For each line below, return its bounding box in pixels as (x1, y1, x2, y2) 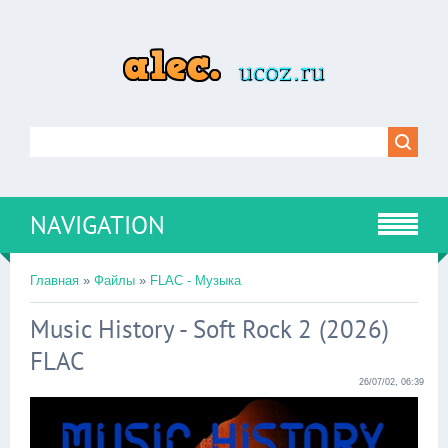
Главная (30, 273, 79, 288)
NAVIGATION (30, 209, 165, 241)
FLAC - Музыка (150, 273, 241, 288)
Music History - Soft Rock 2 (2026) (30, 313, 389, 345)
